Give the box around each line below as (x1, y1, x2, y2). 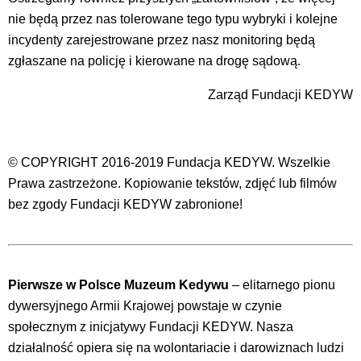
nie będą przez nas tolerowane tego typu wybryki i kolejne (8, 11, 338, 26)
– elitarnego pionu (229, 277, 335, 292)
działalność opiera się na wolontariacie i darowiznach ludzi (8, 340, 344, 355)
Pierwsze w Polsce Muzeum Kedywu (8, 277, 229, 292)
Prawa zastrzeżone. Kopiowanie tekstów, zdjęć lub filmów (8, 176, 337, 190)
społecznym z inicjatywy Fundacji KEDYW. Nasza (8, 319, 293, 334)
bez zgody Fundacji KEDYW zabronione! (8, 197, 243, 211)
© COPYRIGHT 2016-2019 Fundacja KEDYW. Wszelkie (8, 155, 330, 169)
